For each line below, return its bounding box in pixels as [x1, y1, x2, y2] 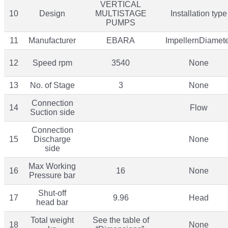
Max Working [28, 161, 76, 170]
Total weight [31, 215, 74, 224]
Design [39, 9, 65, 18]
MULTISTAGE [95, 9, 147, 18]
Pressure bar [29, 170, 75, 180]
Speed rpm [32, 58, 72, 67]
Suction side [30, 107, 75, 117]
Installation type [170, 9, 227, 18]
